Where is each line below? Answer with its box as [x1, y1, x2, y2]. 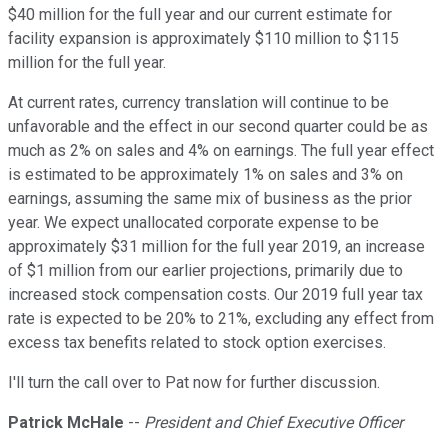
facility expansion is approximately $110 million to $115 [8, 29, 399, 49]
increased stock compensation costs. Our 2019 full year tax [8, 285, 423, 305]
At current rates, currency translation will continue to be [8, 93, 389, 113]
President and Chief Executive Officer [144, 413, 403, 433]
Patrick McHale [8, 413, 124, 433]
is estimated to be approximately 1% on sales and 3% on [8, 165, 403, 185]
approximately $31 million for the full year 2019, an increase [8, 237, 425, 257]
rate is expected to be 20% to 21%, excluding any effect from [8, 309, 434, 329]
